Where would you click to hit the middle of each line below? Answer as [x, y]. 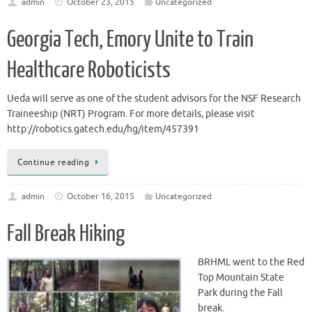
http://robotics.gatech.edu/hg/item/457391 [103, 130]
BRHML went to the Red [251, 262]
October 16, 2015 [101, 196]
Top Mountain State [241, 277]
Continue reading [53, 162]
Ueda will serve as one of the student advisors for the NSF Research [154, 99]
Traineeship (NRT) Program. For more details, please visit [131, 114]
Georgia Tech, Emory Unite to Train [130, 40]
